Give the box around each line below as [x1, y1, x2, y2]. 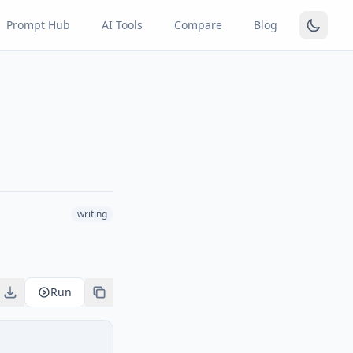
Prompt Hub [6, 17, 70, 32]
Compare [174, 17, 222, 32]
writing [77, 207, 107, 221]
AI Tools [102, 17, 143, 32]
